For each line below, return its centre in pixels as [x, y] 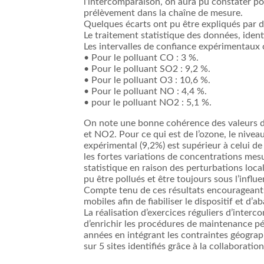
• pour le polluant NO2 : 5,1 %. [148, 103]
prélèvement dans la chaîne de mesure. [163, 13]
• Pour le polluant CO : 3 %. [141, 58]
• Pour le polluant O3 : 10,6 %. [147, 80]
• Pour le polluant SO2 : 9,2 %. [147, 69]
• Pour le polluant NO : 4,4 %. [145, 92]
